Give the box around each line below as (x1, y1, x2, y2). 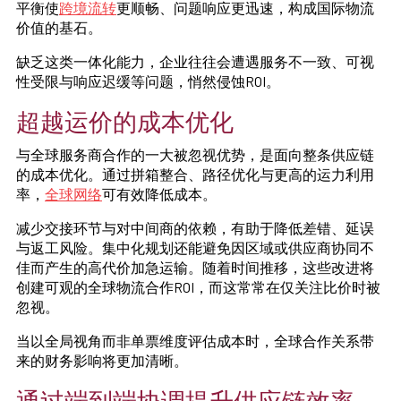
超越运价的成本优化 (16, 106, 234, 135)
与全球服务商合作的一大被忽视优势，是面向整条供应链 (16, 145, 374, 163)
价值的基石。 (16, 18, 102, 36)
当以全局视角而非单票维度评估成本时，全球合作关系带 (16, 331, 374, 349)
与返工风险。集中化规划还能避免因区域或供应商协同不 (16, 238, 374, 256)
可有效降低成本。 (102, 184, 217, 202)
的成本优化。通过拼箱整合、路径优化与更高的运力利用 (16, 165, 374, 183)
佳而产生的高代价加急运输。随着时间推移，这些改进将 (16, 258, 374, 276)
